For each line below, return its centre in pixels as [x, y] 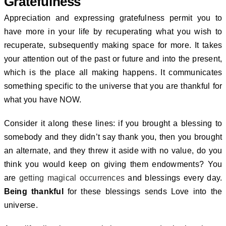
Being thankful [34, 192]
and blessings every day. [174, 178]
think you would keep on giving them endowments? [106, 164]
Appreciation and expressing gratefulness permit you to [113, 18]
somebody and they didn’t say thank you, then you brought [113, 137]
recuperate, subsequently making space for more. [99, 45]
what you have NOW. [43, 100]
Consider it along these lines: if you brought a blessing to [113, 124]
